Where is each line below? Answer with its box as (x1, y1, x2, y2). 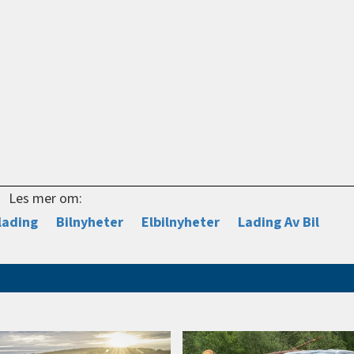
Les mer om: (8, 188, 82, 209)
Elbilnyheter (141, 212, 220, 232)
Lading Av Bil (238, 212, 320, 232)
